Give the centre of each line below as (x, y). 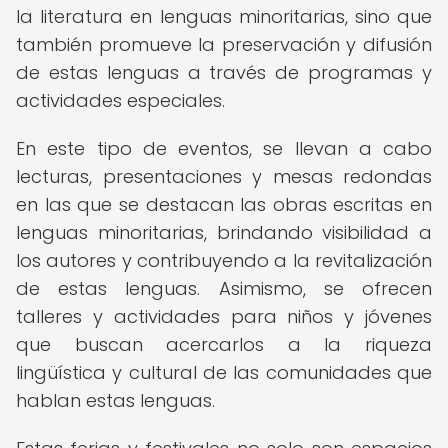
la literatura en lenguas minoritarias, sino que (224, 16)
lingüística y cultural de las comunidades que (224, 372)
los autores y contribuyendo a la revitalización (224, 260)
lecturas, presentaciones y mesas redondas (224, 176)
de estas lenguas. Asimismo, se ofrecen (224, 288)
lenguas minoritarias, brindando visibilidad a (224, 232)
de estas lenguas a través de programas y (224, 72)
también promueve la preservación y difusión (224, 44)
